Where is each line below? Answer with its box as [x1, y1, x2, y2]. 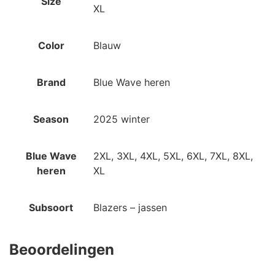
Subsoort [29, 201, 73, 214]
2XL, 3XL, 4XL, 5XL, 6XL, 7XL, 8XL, [93, 149, 253, 162]
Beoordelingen [9, 240, 114, 258]
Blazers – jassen [93, 201, 167, 214]
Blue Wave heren [93, 76, 170, 88]
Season [33, 112, 69, 125]
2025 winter [93, 112, 150, 125]
